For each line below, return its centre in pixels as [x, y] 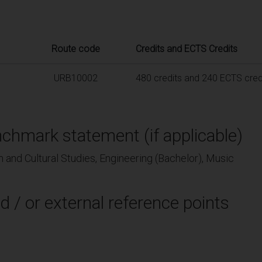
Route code [75, 49]
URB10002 [75, 78]
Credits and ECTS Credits [187, 49]
